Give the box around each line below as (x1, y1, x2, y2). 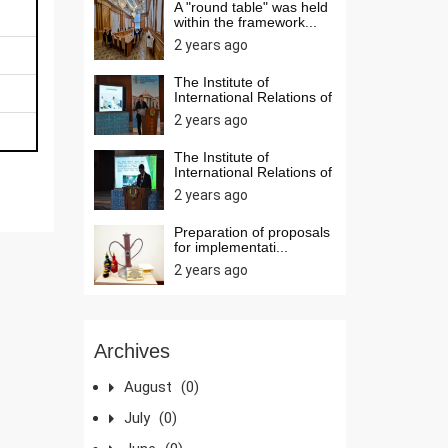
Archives (93, 339, 170, 362)
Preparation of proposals (173, 223, 330, 240)
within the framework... (173, 13, 317, 30)
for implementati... (173, 238, 288, 255)
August (123, 377, 176, 396)
